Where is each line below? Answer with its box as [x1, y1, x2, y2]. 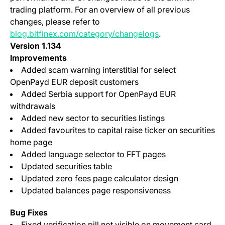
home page [10, 137, 52, 148]
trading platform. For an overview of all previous [10, 5, 190, 15]
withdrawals [10, 101, 55, 111]
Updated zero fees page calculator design [21, 173, 178, 184]
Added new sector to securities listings [21, 113, 167, 124]
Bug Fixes [10, 207, 48, 218]
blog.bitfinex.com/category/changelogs [10, 29, 159, 39]
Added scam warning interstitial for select [21, 65, 176, 75]
